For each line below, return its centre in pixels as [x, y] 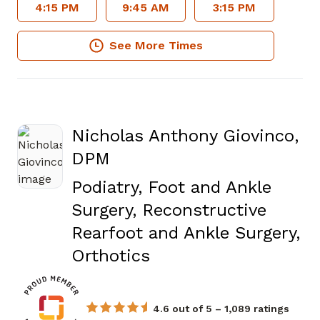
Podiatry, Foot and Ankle [171, 187]
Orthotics [111, 256]
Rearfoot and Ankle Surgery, [186, 233]
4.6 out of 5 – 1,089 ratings [221, 309]
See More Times [156, 45]
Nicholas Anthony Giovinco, [185, 136]
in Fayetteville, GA [223, 255]
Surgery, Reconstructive [169, 210]
